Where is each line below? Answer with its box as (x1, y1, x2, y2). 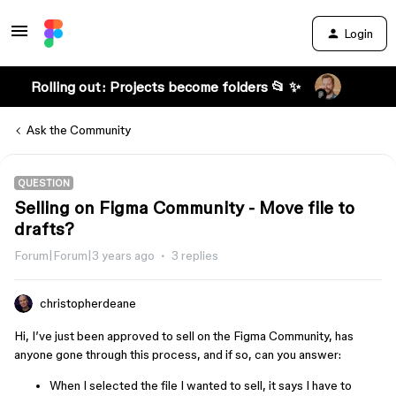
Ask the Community (27, 123, 131, 137)
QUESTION (18, 178, 70, 188)
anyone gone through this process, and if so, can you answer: (14, 347, 341, 362)
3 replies (171, 248, 218, 263)
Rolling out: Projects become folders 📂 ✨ (30, 79, 301, 95)
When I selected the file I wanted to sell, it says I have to (49, 378, 352, 392)
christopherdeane (40, 296, 136, 310)
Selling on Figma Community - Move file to (14, 198, 354, 217)
